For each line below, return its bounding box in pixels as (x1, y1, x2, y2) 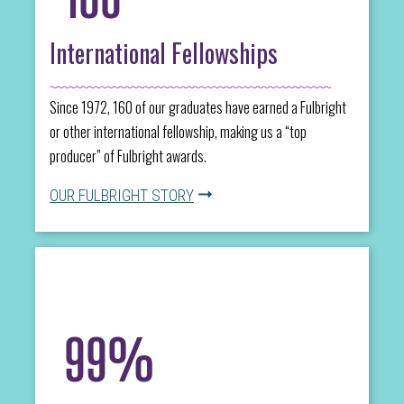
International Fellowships (50, 33, 278, 71)
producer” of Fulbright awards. (50, 144, 207, 167)
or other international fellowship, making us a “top (50, 120, 307, 142)
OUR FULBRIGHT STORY (50, 186, 194, 205)
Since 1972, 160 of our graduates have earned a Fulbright (50, 96, 346, 118)
